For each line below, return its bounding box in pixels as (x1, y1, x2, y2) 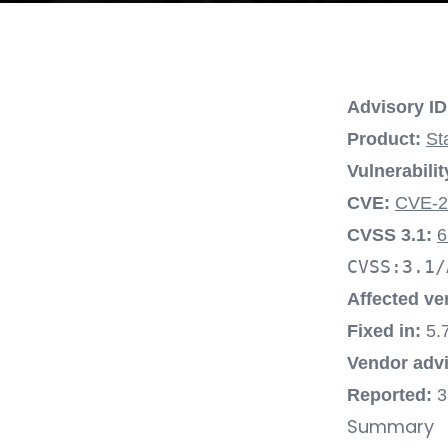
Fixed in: (347, 321, 421, 341)
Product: (347, 129, 421, 149)
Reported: (347, 385, 432, 405)
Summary (347, 414, 434, 439)
